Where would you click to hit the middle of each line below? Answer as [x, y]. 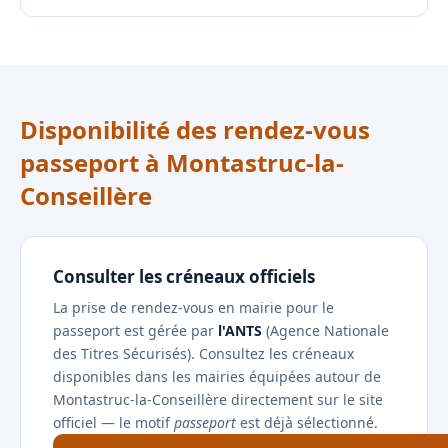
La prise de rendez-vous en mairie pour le [193, 307]
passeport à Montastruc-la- [182, 162]
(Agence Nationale [325, 330]
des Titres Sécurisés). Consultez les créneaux [203, 353]
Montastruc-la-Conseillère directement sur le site [218, 399]
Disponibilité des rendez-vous [195, 129]
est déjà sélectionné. [307, 422]
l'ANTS [240, 330]
